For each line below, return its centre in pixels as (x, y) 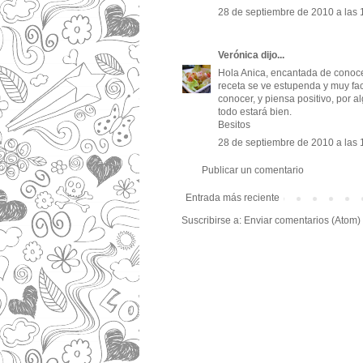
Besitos (234, 125)
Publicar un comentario (253, 171)
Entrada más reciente (233, 198)
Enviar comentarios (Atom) (302, 221)
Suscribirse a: (213, 221)
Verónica (238, 56)
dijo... (271, 56)
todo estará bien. (255, 112)
